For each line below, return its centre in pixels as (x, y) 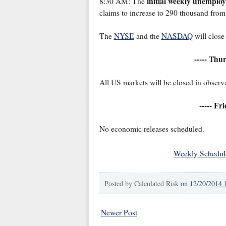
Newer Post (119, 213)
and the (148, 36)
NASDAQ (177, 36)
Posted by (119, 184)
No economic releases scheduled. (152, 129)
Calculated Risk (156, 184)
